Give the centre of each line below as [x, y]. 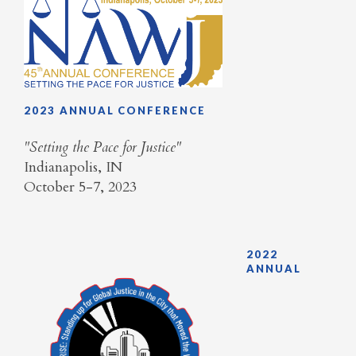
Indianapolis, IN [73, 168]
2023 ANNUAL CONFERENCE [115, 111]
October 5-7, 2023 [80, 188]
